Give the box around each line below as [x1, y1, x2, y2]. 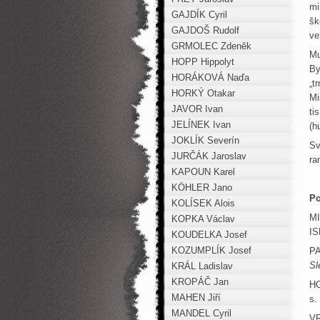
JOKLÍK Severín [171, 135, 239, 146]
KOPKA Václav [171, 214, 235, 224]
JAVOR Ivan [171, 104, 223, 114]
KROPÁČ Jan [171, 276, 229, 287]
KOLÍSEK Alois [171, 198, 235, 209]
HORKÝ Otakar [171, 88, 235, 99]
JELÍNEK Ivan [171, 119, 231, 130]
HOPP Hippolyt [171, 56, 234, 67]
